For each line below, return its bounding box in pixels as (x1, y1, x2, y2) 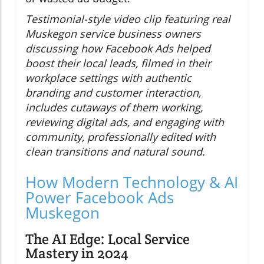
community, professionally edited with (25, 129, 216, 144)
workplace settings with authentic (25, 70, 192, 85)
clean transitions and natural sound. (25, 144, 205, 159)
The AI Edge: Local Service (25, 229, 190, 248)
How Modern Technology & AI (25, 171, 238, 193)
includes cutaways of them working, (25, 100, 203, 114)
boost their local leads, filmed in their (25, 55, 211, 70)
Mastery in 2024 (25, 243, 128, 262)
